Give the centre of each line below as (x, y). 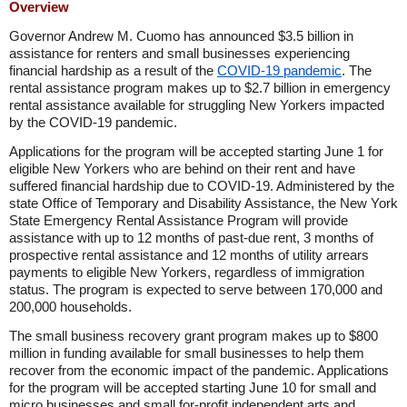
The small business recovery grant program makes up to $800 (194, 336)
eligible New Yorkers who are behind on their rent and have (182, 169)
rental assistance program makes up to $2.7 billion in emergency (200, 88)
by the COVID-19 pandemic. (93, 122)
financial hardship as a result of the (113, 70)
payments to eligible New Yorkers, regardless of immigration (187, 272)
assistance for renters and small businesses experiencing (179, 53)
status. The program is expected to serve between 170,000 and (196, 289)
